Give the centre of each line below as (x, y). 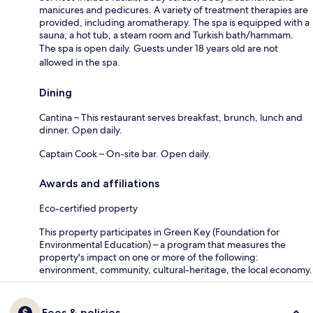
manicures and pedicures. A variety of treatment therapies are (174, 9)
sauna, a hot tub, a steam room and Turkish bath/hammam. (166, 35)
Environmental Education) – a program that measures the (162, 244)
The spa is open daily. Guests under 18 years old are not (159, 48)
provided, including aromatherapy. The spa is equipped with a (174, 22)
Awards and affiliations (99, 183)
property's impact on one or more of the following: (149, 257)
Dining (56, 92)
